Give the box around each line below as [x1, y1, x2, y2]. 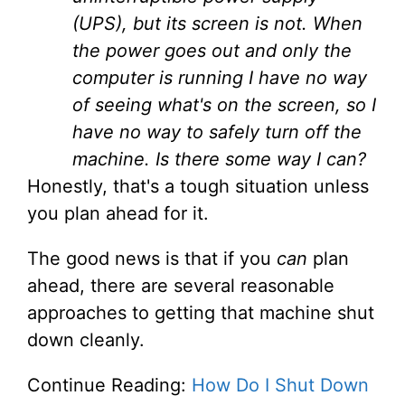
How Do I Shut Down [192, 374, 369, 397]
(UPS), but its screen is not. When [72, 13, 363, 35]
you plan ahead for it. [27, 202, 209, 225]
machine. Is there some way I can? [72, 148, 366, 171]
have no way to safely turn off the [72, 121, 362, 144]
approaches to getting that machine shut [27, 302, 374, 325]
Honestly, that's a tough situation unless [27, 175, 369, 198]
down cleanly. [27, 329, 145, 352]
